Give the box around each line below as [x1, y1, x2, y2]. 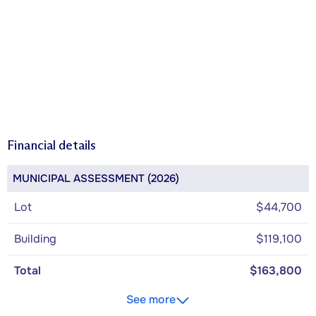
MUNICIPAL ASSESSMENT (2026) [13, 171, 179, 186]
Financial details [7, 137, 96, 153]
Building [14, 231, 56, 246]
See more [126, 291, 176, 307]
